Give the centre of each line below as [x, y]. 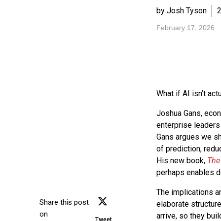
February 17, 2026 [185, 28]
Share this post [64, 202]
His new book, [182, 161]
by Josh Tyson [181, 11]
